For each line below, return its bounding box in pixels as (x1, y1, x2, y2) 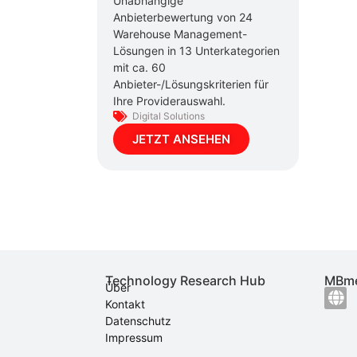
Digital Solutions (132, 109, 205, 122)
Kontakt (105, 296, 145, 311)
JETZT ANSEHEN (132, 131, 230, 147)
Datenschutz (105, 313, 171, 328)
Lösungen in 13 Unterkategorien (113, 43, 280, 57)
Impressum (105, 330, 163, 344)
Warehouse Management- (113, 26, 247, 41)
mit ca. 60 (113, 60, 166, 74)
